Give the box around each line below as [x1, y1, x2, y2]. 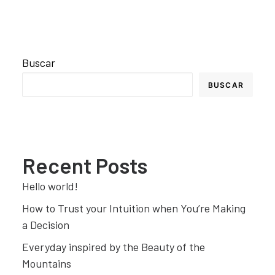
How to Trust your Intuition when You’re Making [22, 201, 246, 215]
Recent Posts [22, 152, 147, 178]
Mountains [22, 257, 71, 270]
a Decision [22, 218, 69, 231]
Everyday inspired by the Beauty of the [22, 240, 205, 254]
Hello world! [22, 179, 78, 193]
